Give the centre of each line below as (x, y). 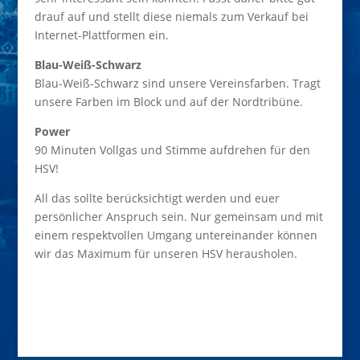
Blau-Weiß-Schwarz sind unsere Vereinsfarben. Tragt (177, 84)
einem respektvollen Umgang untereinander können (176, 235)
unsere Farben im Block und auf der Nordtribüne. (168, 102)
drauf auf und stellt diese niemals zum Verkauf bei (171, 17)
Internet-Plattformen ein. (101, 35)
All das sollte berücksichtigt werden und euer (157, 198)
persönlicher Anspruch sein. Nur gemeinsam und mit (178, 217)
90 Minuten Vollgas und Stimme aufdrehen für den (172, 150)
